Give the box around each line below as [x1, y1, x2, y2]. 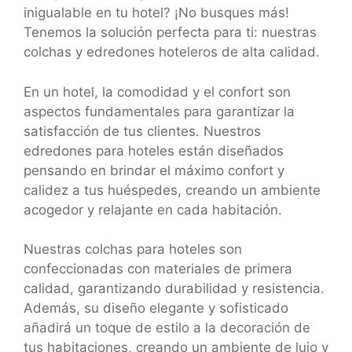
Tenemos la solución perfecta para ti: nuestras [24, 24, 317, 40]
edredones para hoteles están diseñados [24, 142, 284, 159]
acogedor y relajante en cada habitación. [24, 201, 282, 218]
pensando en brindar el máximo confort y [24, 162, 284, 178]
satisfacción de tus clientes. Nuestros [24, 123, 261, 139]
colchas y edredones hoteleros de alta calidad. [24, 44, 320, 60]
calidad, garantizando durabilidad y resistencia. [24, 280, 324, 296]
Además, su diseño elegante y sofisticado [24, 300, 288, 316]
